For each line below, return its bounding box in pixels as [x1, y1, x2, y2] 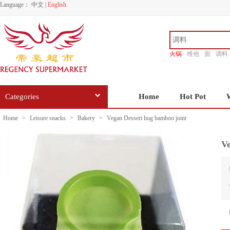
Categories [5, 92, 39, 101]
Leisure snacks [30, 114, 66, 122]
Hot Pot [180, 92, 206, 101]
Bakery [78, 114, 95, 122]
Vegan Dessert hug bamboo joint [105, 114, 186, 122]
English [48, 1, 66, 8]
